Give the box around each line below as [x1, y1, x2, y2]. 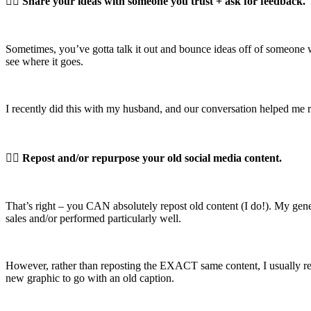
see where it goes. [6, 55, 83, 67]
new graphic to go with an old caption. [6, 271, 174, 284]
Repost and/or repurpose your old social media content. [22, 151, 282, 164]
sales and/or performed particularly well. [6, 212, 181, 224]
